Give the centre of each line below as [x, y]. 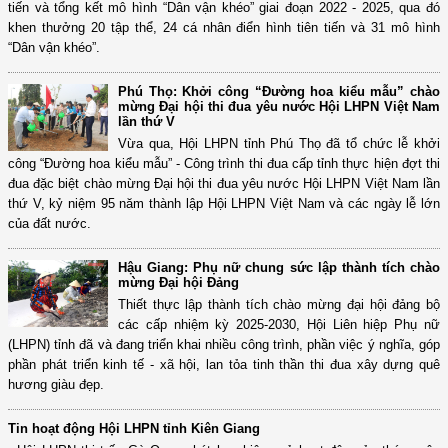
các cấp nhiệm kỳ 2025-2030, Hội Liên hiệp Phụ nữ [279, 325]
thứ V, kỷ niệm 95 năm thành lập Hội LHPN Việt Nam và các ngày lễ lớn [224, 204]
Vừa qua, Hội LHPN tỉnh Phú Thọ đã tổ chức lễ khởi [279, 144]
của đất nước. [49, 224]
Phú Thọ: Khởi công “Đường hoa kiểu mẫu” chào [279, 92]
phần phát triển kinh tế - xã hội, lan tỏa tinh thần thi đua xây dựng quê [224, 365]
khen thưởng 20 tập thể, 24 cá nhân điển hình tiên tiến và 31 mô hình [224, 28]
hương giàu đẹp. [56, 385]
